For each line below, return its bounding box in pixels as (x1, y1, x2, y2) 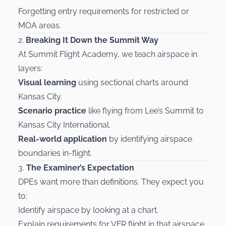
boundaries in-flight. (18, 148, 92, 158)
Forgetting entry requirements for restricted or (18, 6, 189, 16)
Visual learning (18, 77, 76, 87)
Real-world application (18, 134, 107, 144)
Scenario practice (18, 105, 86, 116)
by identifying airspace (107, 134, 192, 144)
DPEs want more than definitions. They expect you (18, 177, 204, 187)
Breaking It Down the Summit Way (26, 35, 158, 45)
